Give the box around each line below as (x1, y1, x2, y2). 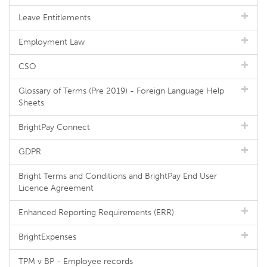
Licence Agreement (18, 183, 94, 193)
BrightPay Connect (18, 122, 90, 132)
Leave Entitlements (18, 13, 91, 23)
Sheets (18, 98, 44, 108)
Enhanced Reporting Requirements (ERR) (18, 207, 174, 218)
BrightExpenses (18, 232, 76, 242)
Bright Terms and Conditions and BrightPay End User (18, 171, 217, 181)
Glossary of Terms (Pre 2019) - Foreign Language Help (18, 86, 224, 96)
